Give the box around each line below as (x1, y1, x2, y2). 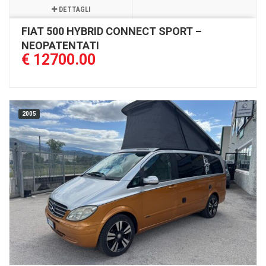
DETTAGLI (57, 5, 90, 14)
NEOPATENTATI (21, 39, 99, 52)
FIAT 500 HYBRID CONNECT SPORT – (21, 24, 202, 37)
